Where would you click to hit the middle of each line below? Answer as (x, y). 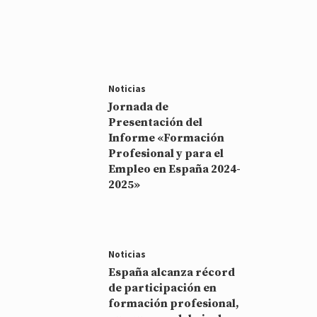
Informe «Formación (167, 138)
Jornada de (139, 106)
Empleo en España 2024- (175, 169)
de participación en (163, 288)
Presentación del (156, 122)
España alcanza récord (172, 272)
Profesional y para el (166, 153)
